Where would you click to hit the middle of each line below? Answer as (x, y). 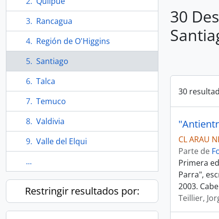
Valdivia (50, 121)
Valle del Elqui (62, 141)
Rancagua (54, 21)
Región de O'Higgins (73, 41)
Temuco (51, 101)
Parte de (195, 151)
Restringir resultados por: (82, 191)
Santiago (52, 61)
